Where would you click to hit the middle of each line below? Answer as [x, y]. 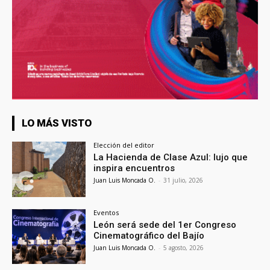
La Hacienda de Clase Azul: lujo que [171, 157]
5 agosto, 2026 [184, 247]
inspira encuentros [134, 168]
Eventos [106, 212]
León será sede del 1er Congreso [165, 224]
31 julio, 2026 [184, 180]
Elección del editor [124, 145]
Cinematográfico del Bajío [149, 235]
